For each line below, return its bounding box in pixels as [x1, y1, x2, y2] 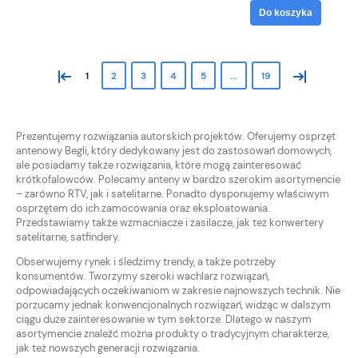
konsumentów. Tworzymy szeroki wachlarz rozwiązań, [16, 268, 269, 283]
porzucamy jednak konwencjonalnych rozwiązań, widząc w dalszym [16, 297, 331, 312]
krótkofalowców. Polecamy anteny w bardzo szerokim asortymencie [16, 172, 340, 186]
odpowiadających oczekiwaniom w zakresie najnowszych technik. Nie [16, 283, 340, 297]
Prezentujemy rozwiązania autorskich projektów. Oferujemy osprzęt [16, 129, 336, 143]
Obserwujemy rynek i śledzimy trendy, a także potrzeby [16, 254, 276, 268]
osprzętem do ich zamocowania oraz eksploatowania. [16, 201, 270, 215]
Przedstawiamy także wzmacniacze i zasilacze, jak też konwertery [16, 215, 324, 229]
